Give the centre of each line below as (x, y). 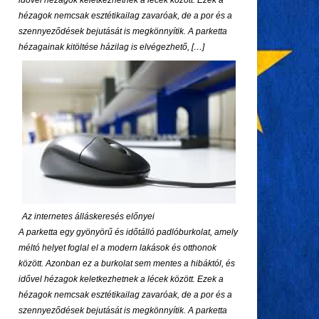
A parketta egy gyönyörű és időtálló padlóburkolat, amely (128, 232)
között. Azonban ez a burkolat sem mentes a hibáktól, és (127, 263)
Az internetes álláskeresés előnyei (88, 216)
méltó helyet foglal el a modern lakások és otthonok (117, 248)
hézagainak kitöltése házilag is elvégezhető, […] (111, 47)
